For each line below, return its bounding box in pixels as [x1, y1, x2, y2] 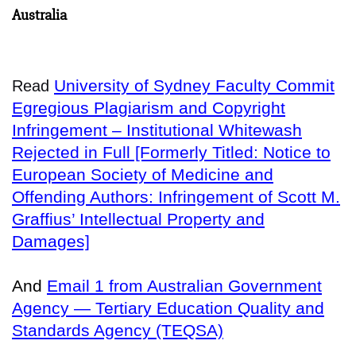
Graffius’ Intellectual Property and [12, 209, 265, 228]
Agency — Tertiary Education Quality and [12, 298, 324, 317]
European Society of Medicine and [12, 164, 273, 184]
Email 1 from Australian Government [47, 276, 322, 295]
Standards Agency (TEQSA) [12, 320, 223, 339]
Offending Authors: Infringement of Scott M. [12, 187, 340, 206]
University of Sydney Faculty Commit [54, 75, 335, 95]
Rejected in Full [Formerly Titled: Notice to [12, 142, 331, 161]
